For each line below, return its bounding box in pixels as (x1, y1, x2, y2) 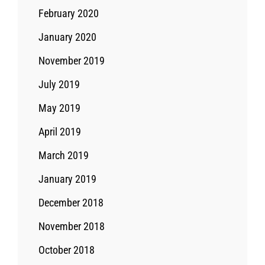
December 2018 (38, 196, 104, 209)
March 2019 (38, 148, 89, 161)
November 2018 (38, 219, 105, 232)
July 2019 (38, 77, 80, 91)
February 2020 (38, 7, 99, 20)
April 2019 (38, 125, 81, 138)
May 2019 (38, 101, 80, 114)
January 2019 (38, 172, 96, 185)
